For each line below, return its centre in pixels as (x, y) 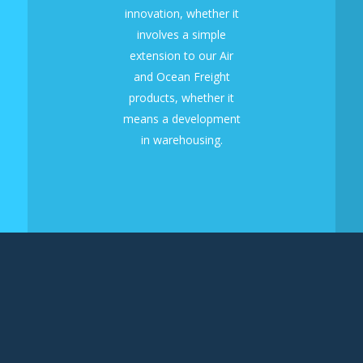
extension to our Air (181, 56)
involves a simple (181, 35)
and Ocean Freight (181, 77)
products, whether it (181, 98)
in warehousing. (181, 140)
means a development (181, 119)
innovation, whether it (181, 14)
